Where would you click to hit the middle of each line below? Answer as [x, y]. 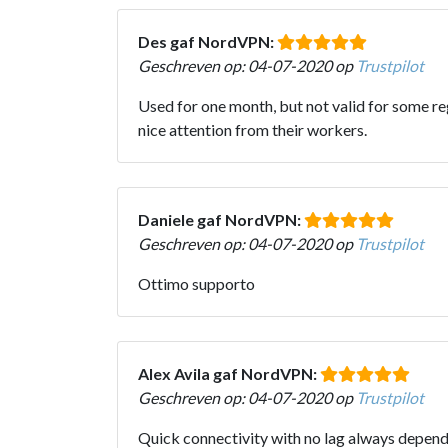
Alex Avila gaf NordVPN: [229, 373]
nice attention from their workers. [252, 129]
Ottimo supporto [196, 283]
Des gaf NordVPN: [207, 41]
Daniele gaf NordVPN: [221, 219]
